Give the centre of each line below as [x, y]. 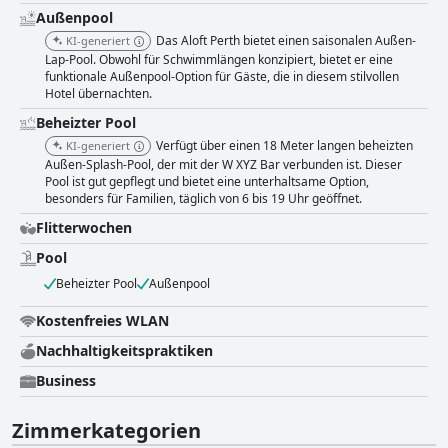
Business [66, 381]
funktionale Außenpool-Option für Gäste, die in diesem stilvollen [222, 77]
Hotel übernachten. [98, 94]
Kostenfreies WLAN [102, 321]
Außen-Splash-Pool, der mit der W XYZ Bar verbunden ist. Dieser [223, 165]
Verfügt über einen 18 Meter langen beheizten [284, 146]
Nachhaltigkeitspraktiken [124, 351]
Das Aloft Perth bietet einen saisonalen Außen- [286, 41]
